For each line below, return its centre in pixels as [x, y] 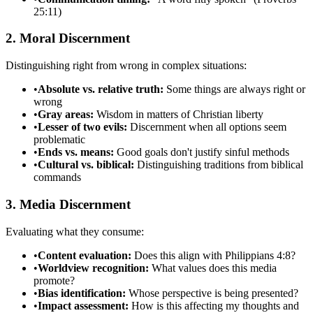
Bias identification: [82, 293]
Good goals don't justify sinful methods [202, 152]
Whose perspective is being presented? [212, 293]
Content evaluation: [85, 255]
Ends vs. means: [76, 152]
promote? [54, 280]
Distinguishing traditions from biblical [219, 165]
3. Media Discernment [68, 204]
